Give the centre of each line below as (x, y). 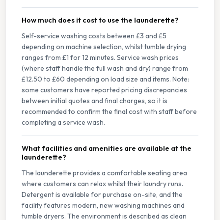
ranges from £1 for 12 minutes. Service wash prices (100, 58)
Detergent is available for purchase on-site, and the (102, 195)
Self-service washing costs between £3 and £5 (94, 36)
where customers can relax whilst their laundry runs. (102, 184)
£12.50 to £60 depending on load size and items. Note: (105, 79)
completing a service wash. (63, 123)
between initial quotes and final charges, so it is (95, 101)
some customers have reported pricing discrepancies (104, 90)
